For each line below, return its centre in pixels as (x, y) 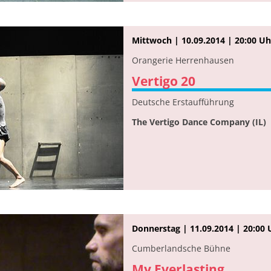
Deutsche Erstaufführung (183, 102)
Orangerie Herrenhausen (183, 60)
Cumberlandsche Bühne (181, 248)
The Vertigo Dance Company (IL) (199, 122)
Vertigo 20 (164, 81)
